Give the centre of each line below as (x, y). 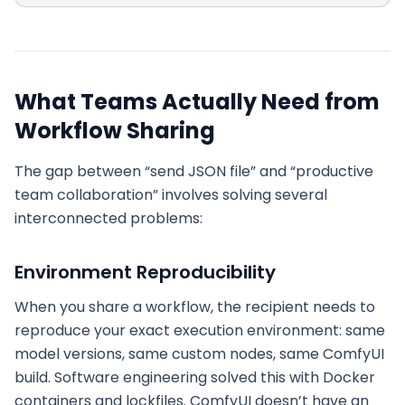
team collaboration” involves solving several (171, 195)
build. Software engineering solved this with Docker (195, 377)
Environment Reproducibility (145, 272)
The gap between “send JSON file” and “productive (194, 171)
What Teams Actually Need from (197, 102)
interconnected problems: (108, 218)
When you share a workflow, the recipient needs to (195, 307)
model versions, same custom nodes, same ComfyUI (199, 354)
